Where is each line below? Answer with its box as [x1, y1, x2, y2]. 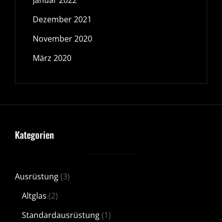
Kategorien [15, 128, 54, 141]
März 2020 [33, 53, 71, 63]
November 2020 [33, 33, 92, 44]
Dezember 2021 [33, 14, 92, 25]
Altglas [22, 190, 47, 201]
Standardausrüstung [22, 210, 100, 221]
